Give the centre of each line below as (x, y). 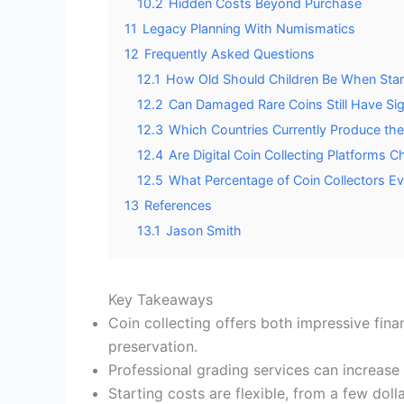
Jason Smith (204, 230)
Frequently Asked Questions (230, 53)
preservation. (153, 346)
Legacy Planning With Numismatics (249, 28)
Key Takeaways (161, 299)
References (178, 205)
